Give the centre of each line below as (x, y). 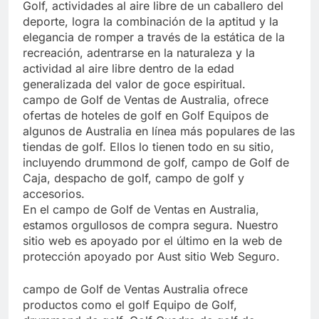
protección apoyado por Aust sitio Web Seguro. (151, 256)
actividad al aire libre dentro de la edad (129, 68)
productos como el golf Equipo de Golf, (130, 304)
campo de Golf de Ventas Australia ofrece (135, 289)
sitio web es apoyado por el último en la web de (152, 240)
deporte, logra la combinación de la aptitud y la (151, 21)
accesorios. (54, 193)
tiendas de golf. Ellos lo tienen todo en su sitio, (148, 146)
